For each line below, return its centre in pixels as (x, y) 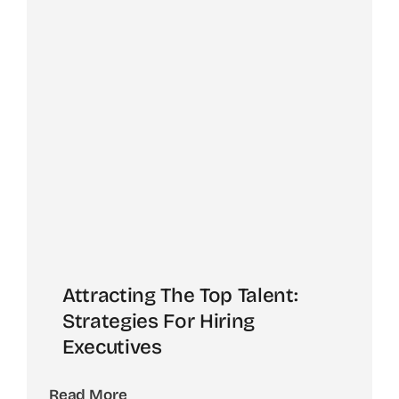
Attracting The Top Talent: (180, 296)
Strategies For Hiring (159, 322)
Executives (112, 347)
